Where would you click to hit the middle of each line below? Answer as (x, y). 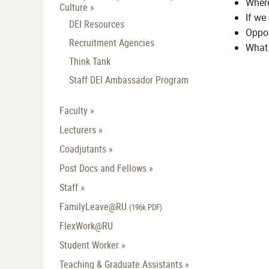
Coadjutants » (86, 149)
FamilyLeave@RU (94, 207)
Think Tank (90, 62)
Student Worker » (92, 245)
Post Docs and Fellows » (106, 168)
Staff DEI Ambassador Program (129, 80)
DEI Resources (97, 24)
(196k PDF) (146, 207)
